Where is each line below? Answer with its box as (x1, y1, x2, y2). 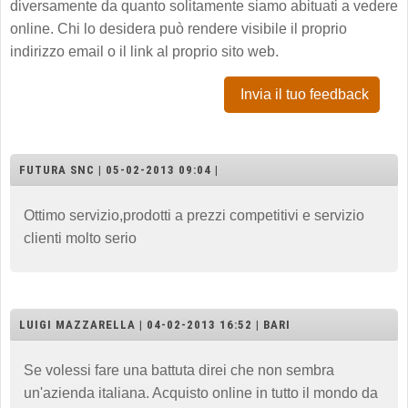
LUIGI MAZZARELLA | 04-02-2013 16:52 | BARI (19, 317, 291, 331)
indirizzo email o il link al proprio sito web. (10, 43, 279, 59)
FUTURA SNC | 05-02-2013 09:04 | (19, 162, 219, 177)
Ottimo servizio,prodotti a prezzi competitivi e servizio (24, 207, 364, 223)
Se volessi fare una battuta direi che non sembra (24, 362, 334, 378)
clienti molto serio (24, 229, 137, 246)
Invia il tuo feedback (240, 86, 369, 102)
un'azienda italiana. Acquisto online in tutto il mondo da (24, 384, 378, 401)
